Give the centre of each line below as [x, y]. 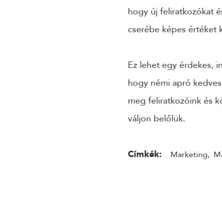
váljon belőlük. [157, 118]
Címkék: [145, 154]
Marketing [189, 154]
